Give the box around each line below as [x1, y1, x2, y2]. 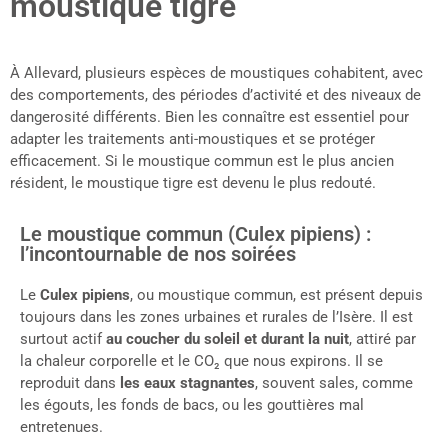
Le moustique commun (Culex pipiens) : [20, 222, 371, 247]
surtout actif [20, 330, 106, 349]
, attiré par [349, 330, 416, 349]
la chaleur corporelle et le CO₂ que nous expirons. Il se [20, 352, 383, 371]
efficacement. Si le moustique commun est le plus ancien [10, 152, 394, 171]
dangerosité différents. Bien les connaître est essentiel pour [10, 108, 409, 127]
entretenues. [20, 418, 103, 437]
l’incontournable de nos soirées [20, 242, 296, 267]
